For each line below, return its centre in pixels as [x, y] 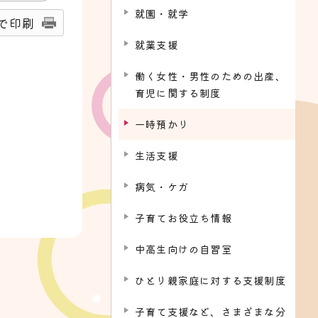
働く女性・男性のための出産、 [210, 76]
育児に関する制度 [178, 93]
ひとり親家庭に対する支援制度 [210, 280]
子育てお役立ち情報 [183, 218]
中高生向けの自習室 [183, 249]
